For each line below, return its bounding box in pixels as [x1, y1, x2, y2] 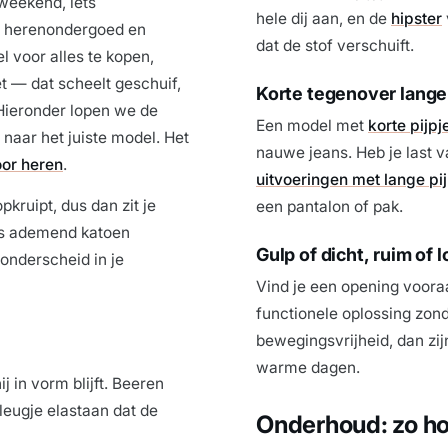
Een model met [256, 115, 368, 135]
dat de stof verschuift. [256, 35, 414, 55]
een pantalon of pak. [256, 196, 403, 216]
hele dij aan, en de [256, 8, 391, 28]
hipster [391, 8, 442, 28]
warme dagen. [256, 357, 360, 377]
